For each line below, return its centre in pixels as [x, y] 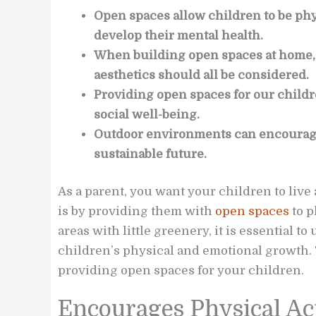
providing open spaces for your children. [181, 271]
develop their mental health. [178, 35]
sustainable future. [150, 154]
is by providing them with [136, 212]
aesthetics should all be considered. [201, 75]
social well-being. [147, 114]
